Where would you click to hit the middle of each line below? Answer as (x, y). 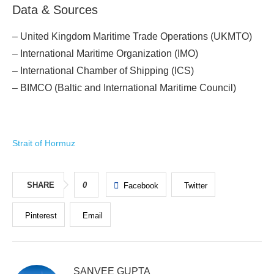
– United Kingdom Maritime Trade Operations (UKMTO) (132, 36)
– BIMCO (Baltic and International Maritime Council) (124, 87)
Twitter (196, 185)
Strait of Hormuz (44, 143)
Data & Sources (55, 9)
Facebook (141, 185)
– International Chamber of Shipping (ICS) (103, 70)
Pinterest (41, 215)
